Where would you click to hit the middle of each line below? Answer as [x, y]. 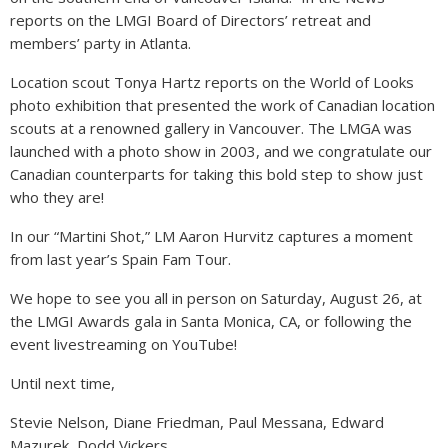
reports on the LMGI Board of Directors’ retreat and [190, 20]
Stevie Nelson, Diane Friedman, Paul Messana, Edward [197, 422]
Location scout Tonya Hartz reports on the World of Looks [212, 82]
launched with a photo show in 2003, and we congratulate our [221, 151]
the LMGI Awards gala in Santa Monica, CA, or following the [211, 321]
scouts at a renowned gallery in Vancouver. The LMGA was [211, 128]
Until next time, [62, 383]
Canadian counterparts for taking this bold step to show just [216, 174]
